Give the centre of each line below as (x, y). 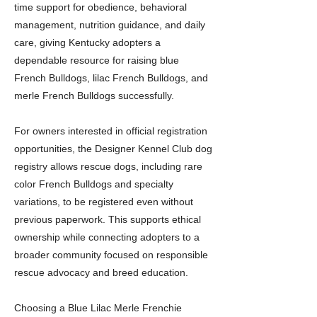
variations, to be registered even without (104, 202)
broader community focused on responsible (111, 255)
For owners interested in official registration (111, 131)
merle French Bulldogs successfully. (94, 96)
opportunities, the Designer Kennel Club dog (113, 149)
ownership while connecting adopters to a (107, 237)
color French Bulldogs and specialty (94, 184)
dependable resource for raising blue (97, 60)
